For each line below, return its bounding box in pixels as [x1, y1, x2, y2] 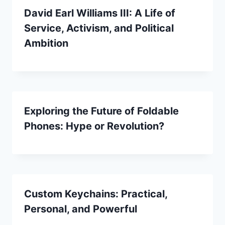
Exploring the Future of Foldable [24, 104, 179, 117]
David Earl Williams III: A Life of [24, 7, 175, 19]
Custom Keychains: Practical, [24, 187, 167, 200]
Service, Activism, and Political [24, 22, 174, 34]
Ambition [24, 37, 68, 49]
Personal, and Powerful [24, 202, 137, 215]
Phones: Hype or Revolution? [24, 120, 164, 132]
